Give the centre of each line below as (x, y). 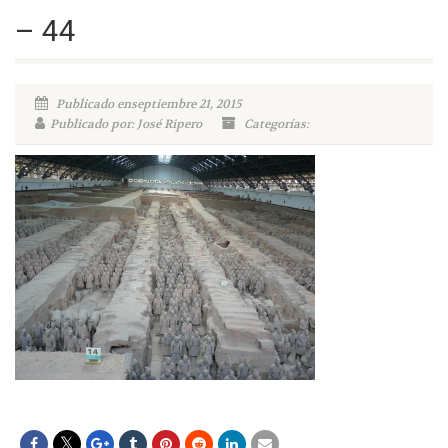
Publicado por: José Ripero (126, 124)
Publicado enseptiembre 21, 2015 (147, 104)
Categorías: (275, 124)
